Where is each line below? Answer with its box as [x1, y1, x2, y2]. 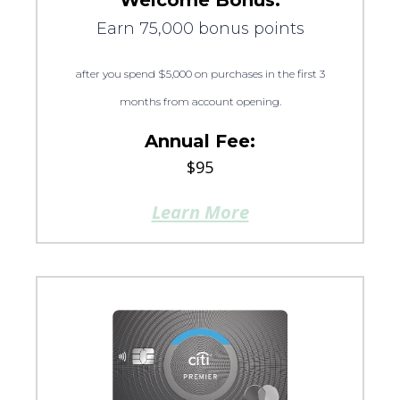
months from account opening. [119, 95, 281, 109]
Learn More [151, 198, 249, 224]
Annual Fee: [145, 130, 255, 153]
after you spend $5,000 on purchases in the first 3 [75, 67, 325, 81]
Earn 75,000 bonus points [96, 19, 304, 39]
